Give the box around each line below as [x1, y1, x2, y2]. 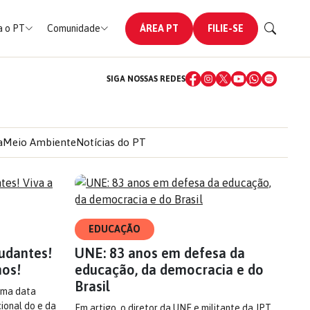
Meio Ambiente [3, 136, 76, 148]
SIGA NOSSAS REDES [107, 74, 185, 84]
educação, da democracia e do [75, 262, 264, 277]
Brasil [75, 278, 110, 294]
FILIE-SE [207, 22, 244, 34]
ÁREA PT [139, 22, 179, 34]
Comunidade [46, 22, 100, 34]
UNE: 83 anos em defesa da [75, 245, 245, 261]
